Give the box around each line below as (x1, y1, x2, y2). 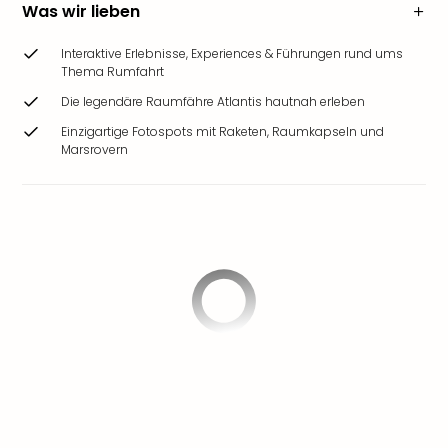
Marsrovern (61, 141, 128, 158)
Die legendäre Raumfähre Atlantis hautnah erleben (61, 93, 365, 110)
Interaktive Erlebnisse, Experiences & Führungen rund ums (61, 45, 403, 62)
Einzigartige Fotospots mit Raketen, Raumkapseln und (61, 123, 384, 140)
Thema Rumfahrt (61, 63, 164, 80)
